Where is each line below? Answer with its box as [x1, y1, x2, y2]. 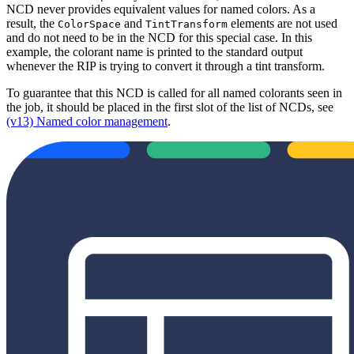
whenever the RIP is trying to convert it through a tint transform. [6, 58, 325, 73]
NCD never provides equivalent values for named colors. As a [6, 2, 315, 16]
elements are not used [228, 16, 337, 30]
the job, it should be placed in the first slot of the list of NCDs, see [6, 100, 333, 114]
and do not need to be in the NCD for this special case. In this [6, 30, 312, 44]
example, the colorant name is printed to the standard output [6, 44, 303, 58]
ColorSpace [58, 17, 121, 30]
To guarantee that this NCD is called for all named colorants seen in [6, 85, 342, 100]
